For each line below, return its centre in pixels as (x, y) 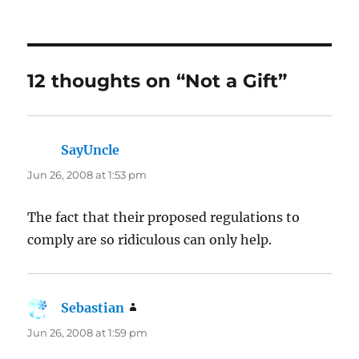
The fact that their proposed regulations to (164, 217)
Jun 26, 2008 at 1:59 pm (88, 332)
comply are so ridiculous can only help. (150, 239)
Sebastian (93, 307)
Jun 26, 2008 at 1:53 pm (87, 174)
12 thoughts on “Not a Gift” (157, 81)
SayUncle (91, 149)
